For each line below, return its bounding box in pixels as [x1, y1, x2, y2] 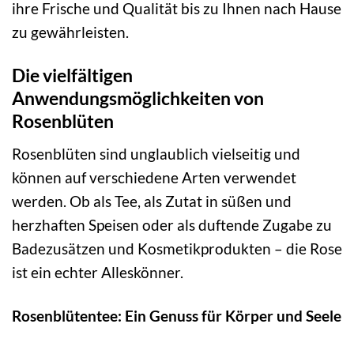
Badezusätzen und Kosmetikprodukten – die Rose [12, 239, 342, 258]
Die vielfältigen [12, 64, 133, 87]
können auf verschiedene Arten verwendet [12, 168, 296, 186]
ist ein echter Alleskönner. [12, 262, 183, 281]
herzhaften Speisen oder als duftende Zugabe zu [12, 215, 332, 234]
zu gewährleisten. [12, 23, 129, 42]
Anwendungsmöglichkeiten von [12, 87, 264, 110]
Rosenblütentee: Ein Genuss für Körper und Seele [12, 306, 341, 325]
